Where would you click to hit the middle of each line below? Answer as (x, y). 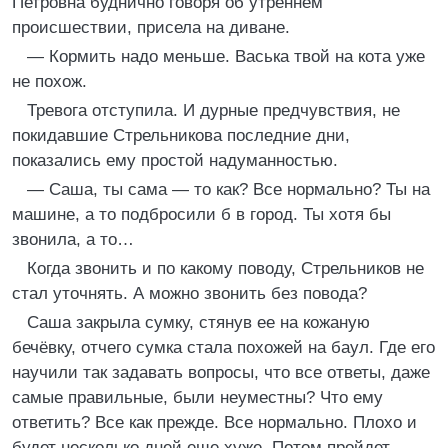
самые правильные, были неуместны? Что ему (197, 397)
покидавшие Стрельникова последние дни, (181, 135)
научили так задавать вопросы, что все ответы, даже (221, 372)
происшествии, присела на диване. (151, 27)
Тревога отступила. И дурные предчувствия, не (213, 110)
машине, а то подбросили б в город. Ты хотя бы (201, 214)
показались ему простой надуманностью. (175, 160)
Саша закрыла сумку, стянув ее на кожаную (198, 322)
